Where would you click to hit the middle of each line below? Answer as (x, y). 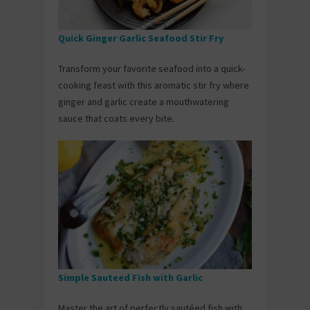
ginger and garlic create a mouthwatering (144, 101)
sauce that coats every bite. (116, 118)
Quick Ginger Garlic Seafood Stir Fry (142, 38)
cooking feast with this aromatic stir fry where (154, 85)
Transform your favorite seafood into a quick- (152, 68)
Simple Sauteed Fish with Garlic (131, 278)
